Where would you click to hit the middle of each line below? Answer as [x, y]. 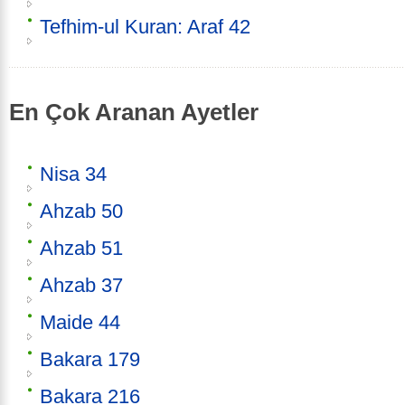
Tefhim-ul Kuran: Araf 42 [145, 27]
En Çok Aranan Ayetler [134, 113]
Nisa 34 [73, 174]
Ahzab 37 [81, 285]
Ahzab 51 [81, 248]
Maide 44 [80, 322]
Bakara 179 [90, 359]
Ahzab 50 [81, 211]
